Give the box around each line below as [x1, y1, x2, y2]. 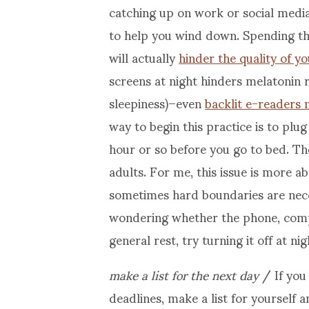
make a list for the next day [109, 255, 259, 292]
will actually [109, 38, 179, 75]
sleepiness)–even [109, 83, 205, 121]
